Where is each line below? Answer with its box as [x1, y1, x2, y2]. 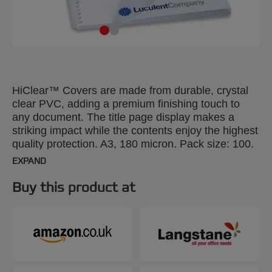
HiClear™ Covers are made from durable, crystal [12, 84, 248, 97]
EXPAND [12, 156, 46, 167]
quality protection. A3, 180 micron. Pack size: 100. [12, 138, 254, 150]
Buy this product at [12, 179, 135, 196]
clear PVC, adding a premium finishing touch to [12, 98, 240, 110]
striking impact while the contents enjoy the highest [12, 124, 258, 137]
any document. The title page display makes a [12, 111, 234, 123]
